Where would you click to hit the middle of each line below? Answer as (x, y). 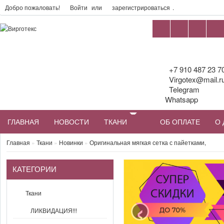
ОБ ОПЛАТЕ (180, 121)
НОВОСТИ (71, 121)
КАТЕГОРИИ (34, 169)
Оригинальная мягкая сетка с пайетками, (148, 142)
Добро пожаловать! (33, 7)
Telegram (183, 89)
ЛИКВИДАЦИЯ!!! (54, 210)
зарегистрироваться (141, 7)
